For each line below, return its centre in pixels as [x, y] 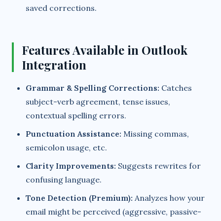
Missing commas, [155, 133]
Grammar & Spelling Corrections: [92, 88]
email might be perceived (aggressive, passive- [113, 211]
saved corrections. [61, 8]
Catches [176, 88]
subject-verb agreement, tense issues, [98, 101]
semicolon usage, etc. [66, 147]
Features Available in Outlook [105, 50]
